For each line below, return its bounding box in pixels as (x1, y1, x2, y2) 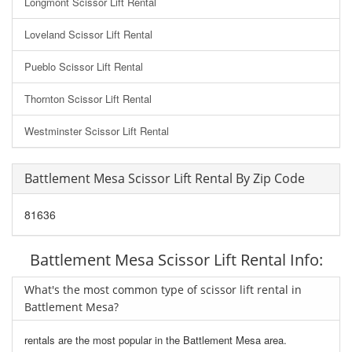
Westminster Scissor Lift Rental (24, 123, 169, 139)
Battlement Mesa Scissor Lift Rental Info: (29, 249, 323, 271)
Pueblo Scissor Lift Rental (24, 59, 143, 75)
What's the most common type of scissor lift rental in (24, 282, 302, 298)
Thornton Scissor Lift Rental (24, 91, 152, 107)
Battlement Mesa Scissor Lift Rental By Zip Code (24, 170, 305, 188)
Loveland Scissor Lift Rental (24, 27, 152, 42)
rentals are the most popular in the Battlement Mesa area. (24, 332, 287, 348)
